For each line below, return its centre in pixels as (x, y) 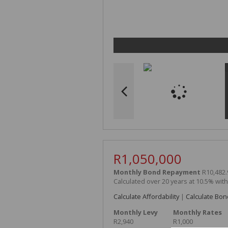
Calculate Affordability (146, 197)
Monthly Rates (197, 212)
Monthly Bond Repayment (157, 172)
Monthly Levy (136, 212)
